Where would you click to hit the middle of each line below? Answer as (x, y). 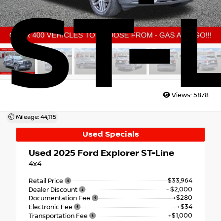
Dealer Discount (54, 190)
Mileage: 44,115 (35, 117)
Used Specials (110, 134)
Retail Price (47, 181)
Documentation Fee (60, 199)
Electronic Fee (51, 207)
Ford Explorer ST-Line (125, 153)
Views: (182, 95)
